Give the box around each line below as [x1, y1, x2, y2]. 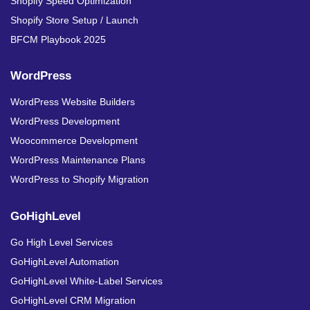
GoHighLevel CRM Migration [10, 294, 136, 306]
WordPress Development [10, 115, 120, 127]
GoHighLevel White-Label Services [10, 275, 163, 286]
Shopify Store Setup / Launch [10, 14, 138, 26]
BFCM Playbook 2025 [10, 33, 106, 45]
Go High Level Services [10, 236, 113, 248]
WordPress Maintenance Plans [10, 154, 145, 165]
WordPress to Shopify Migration [10, 173, 149, 185]
